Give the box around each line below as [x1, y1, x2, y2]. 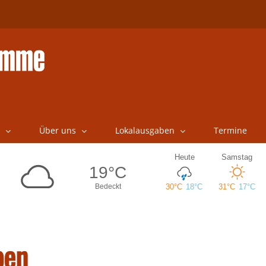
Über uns [39, 125, 76, 136]
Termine [213, 125, 247, 136]
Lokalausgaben [115, 125, 175, 136]
